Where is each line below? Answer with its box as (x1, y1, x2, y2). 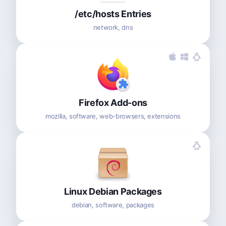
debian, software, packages (72, 200, 154, 209)
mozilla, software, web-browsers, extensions (45, 111, 181, 120)
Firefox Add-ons (79, 97, 147, 108)
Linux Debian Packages (64, 186, 162, 197)
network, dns (93, 23, 133, 31)
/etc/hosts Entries (75, 8, 151, 19)
